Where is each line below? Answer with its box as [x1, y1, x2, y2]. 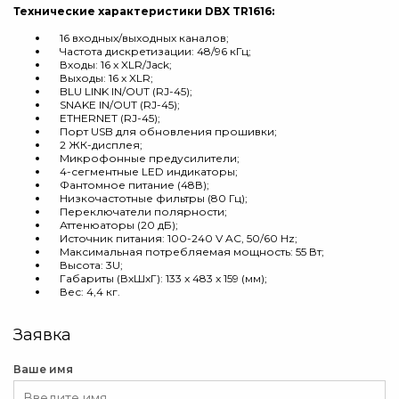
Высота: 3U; [49, 258, 123, 272]
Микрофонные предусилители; [49, 151, 240, 165]
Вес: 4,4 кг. [49, 285, 120, 298]
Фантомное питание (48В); [49, 178, 209, 191]
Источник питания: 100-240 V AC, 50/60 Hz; [49, 232, 297, 245]
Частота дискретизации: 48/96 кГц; [49, 45, 251, 58]
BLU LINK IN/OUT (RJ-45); [49, 85, 192, 98]
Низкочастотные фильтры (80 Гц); [49, 191, 248, 205]
